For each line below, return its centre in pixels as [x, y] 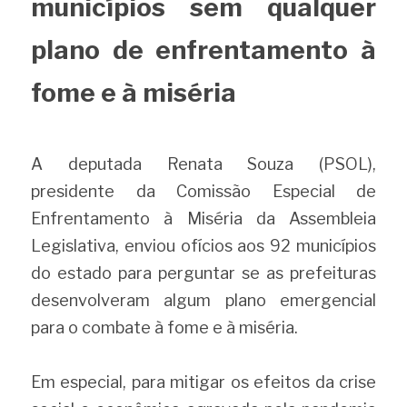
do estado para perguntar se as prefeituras [203, 273]
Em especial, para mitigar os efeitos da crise [203, 382]
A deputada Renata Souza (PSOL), [203, 164]
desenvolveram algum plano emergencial [203, 300]
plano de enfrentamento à [203, 50]
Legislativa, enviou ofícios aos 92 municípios [203, 246]
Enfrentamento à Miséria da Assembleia [203, 218]
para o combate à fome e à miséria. [164, 328]
